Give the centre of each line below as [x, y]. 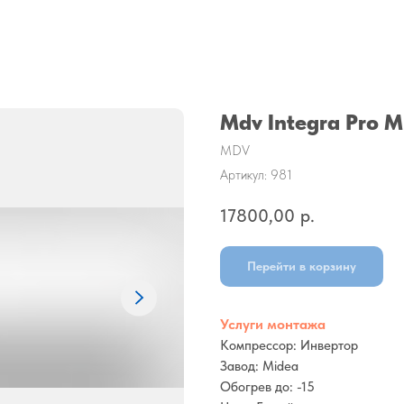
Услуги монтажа [273, 325]
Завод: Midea [259, 367]
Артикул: [245, 175]
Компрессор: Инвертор [289, 346]
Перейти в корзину [302, 266]
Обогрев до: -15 [267, 387]
